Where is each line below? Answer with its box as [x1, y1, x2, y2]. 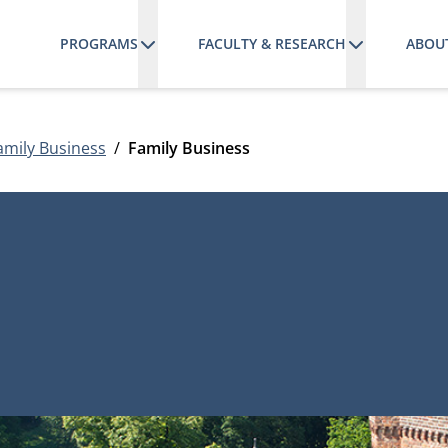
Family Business [128, 137, 250, 159]
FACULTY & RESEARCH [197, 34, 346, 53]
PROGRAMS [59, 34, 138, 53]
